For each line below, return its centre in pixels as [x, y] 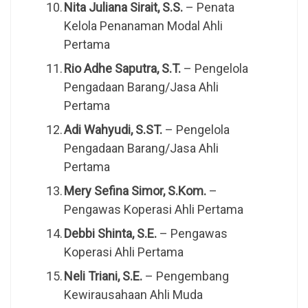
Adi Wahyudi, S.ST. [113, 130]
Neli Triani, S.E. [103, 276]
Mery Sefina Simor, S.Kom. [135, 191]
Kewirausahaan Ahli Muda [133, 295]
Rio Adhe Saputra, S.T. [122, 69]
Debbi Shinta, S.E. [110, 234]
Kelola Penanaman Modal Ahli [143, 26]
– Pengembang [185, 276]
